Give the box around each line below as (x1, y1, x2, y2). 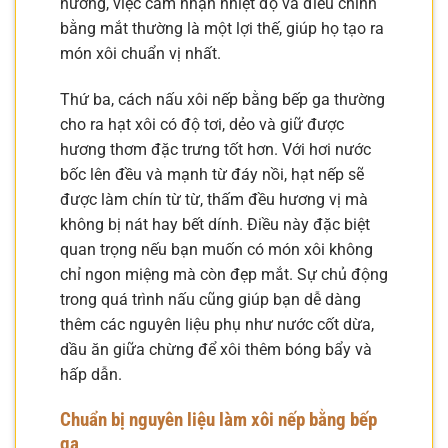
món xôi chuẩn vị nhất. (60, 44, 221, 64)
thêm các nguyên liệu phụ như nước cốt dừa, (60, 314, 374, 334)
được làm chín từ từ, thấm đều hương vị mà (60, 189, 368, 209)
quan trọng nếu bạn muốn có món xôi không (60, 239, 373, 259)
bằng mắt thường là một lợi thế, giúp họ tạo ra (60, 19, 384, 39)
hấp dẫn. (60, 364, 122, 384)
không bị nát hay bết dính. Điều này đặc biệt (60, 214, 370, 234)
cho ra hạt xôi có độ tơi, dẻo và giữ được (60, 114, 344, 134)
